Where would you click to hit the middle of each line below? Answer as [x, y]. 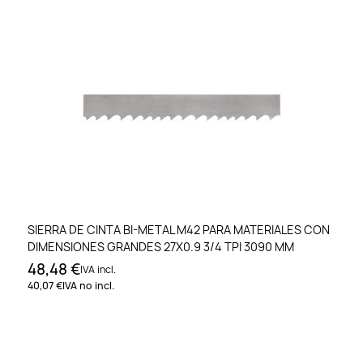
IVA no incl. [88, 285]
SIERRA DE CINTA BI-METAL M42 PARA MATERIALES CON [179, 229]
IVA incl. [98, 269]
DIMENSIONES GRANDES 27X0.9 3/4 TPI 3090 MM [161, 246]
